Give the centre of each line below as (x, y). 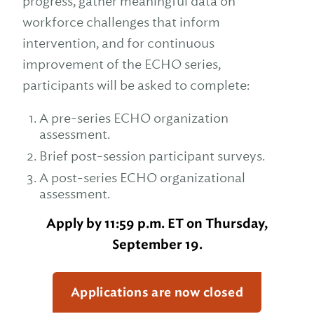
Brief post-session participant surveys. (152, 156)
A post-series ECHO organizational (142, 178)
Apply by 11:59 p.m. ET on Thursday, (157, 224)
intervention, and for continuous (118, 43)
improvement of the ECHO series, (122, 64)
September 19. (157, 245)
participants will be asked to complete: (136, 85)
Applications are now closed (157, 292)
